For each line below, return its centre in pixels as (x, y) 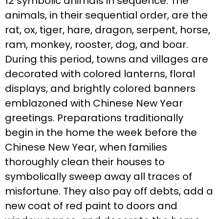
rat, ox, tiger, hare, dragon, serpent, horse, (108, 30)
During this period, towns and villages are (107, 59)
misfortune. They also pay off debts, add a (109, 191)
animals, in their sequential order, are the (106, 15)
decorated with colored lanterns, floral (100, 74)
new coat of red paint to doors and (91, 206)
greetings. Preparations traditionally (94, 118)
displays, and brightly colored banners (100, 89)
